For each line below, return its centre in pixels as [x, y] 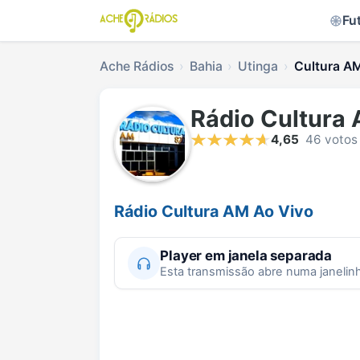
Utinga [258, 66]
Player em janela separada [246, 255]
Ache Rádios [137, 66]
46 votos [331, 140]
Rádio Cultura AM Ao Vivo [214, 212]
